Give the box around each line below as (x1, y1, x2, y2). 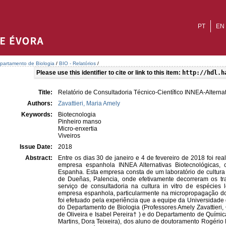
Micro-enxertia (58, 125, 97, 132)
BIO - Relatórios (59, 61, 96, 66)
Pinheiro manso (58, 118, 101, 125)
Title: (38, 89, 54, 96)
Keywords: (21, 111, 54, 118)
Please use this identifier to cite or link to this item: (36, 69, 182, 76)
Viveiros (58, 132, 80, 139)
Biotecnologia (58, 111, 96, 118)
